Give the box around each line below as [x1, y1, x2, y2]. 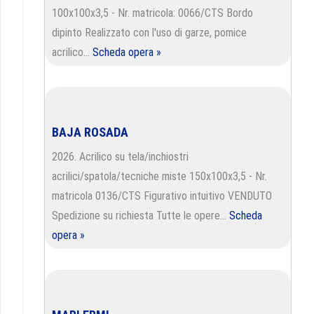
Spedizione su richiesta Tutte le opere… [52, 209, 229, 222]
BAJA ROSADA [52, 125, 128, 139]
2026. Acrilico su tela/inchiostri [52, 150, 189, 163]
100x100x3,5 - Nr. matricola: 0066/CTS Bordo [52, 6, 253, 20]
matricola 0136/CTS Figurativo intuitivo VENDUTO [52, 189, 272, 203]
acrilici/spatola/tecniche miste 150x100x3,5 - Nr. [52, 170, 267, 183]
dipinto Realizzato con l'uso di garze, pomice [52, 26, 247, 39]
